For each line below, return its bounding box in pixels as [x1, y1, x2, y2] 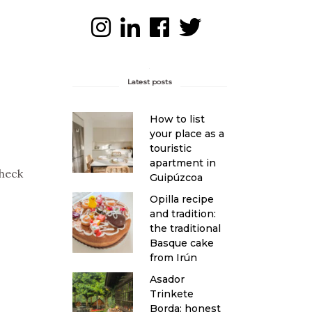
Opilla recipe [149, 192, 214, 205]
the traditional [149, 221, 221, 235]
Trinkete [149, 287, 194, 300]
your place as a [149, 127, 224, 140]
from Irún [149, 251, 197, 264]
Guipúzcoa [149, 171, 203, 184]
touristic [149, 141, 192, 155]
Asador [149, 272, 185, 286]
